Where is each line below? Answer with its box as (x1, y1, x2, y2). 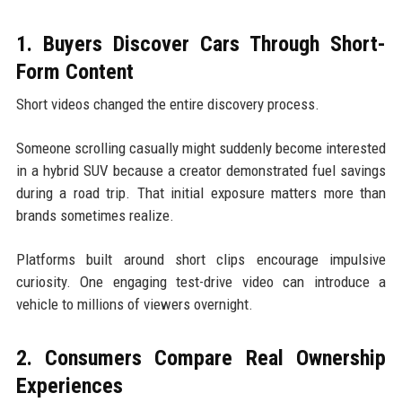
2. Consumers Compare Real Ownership (15, 345, 387, 371)
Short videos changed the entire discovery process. (15, 94, 319, 113)
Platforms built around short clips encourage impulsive (15, 249, 387, 268)
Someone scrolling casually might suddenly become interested (15, 138, 387, 157)
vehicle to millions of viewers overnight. (15, 294, 253, 313)
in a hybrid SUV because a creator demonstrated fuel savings (15, 161, 387, 179)
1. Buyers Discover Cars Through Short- (15, 31, 387, 57)
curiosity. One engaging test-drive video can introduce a (15, 272, 387, 291)
